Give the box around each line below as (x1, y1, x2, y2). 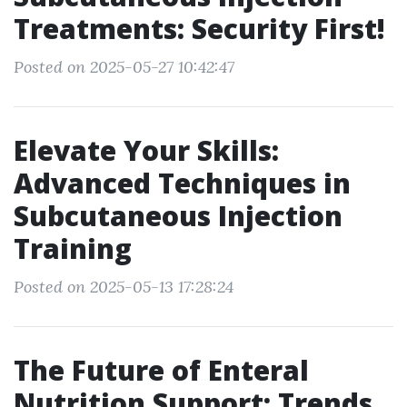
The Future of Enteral (14, 352, 309, 389)
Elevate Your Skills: (14, 132, 279, 169)
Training (14, 230, 132, 267)
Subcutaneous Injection (14, 197, 342, 234)
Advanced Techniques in (14, 164, 351, 202)
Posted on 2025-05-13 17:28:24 (14, 276, 233, 297)
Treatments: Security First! (14, 10, 385, 47)
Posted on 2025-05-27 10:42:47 (14, 56, 234, 77)
